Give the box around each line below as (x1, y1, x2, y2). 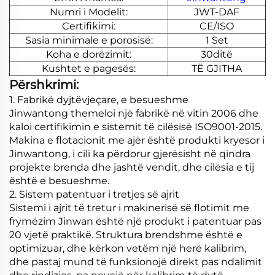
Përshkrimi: (9, 77, 79, 92)
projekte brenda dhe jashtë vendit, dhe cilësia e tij (9, 161, 254, 173)
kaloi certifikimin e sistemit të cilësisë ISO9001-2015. (9, 120, 262, 133)
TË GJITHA (192, 62, 242, 74)
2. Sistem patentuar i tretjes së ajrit (9, 188, 179, 200)
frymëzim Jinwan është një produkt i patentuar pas (9, 215, 261, 227)
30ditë (201, 48, 233, 60)
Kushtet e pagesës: (42, 62, 136, 74)
